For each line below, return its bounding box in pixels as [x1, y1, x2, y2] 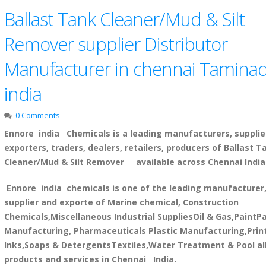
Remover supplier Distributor [4, 31, 227, 56]
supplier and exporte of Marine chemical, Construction [4, 197, 239, 208]
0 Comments [15, 110, 60, 121]
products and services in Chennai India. [4, 254, 176, 265]
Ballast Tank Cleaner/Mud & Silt [4, 7, 245, 31]
